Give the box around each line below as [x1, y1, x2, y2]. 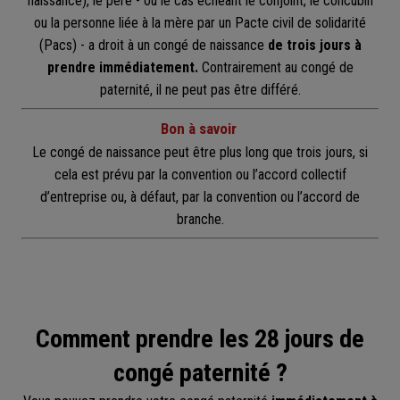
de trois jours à [267, 37, 362, 54]
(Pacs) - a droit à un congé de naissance [38, 37, 268, 54]
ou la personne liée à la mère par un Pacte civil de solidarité [34, 14, 366, 32]
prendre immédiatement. [46, 59, 198, 77]
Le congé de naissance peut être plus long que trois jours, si [32, 144, 368, 162]
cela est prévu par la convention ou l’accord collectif [54, 166, 346, 184]
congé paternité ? [112, 358, 287, 388]
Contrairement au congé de [197, 59, 354, 77]
